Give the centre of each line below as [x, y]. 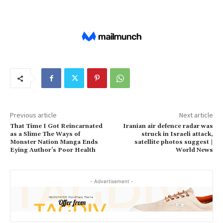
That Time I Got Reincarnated [56, 126]
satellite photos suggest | [173, 142]
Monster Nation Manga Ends [54, 142]
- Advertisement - [111, 181]
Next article [196, 115]
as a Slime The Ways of [45, 134]
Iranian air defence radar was [168, 126]
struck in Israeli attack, [177, 134]
